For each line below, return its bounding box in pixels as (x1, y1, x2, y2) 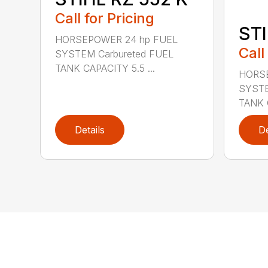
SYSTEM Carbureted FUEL (55, 47, 174, 60)
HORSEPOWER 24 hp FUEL (55, 33, 178, 45)
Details (75, 123, 105, 136)
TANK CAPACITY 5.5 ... (55, 62, 156, 74)
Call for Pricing (55, 9, 155, 27)
